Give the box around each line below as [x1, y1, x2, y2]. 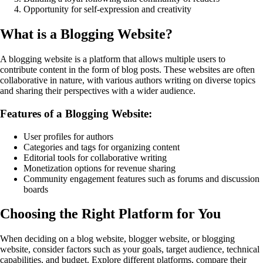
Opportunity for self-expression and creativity [23, 4, 191, 15]
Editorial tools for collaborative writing [23, 152, 167, 163]
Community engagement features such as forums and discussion [23, 173, 259, 184]
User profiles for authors [23, 131, 113, 141]
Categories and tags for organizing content [23, 141, 180, 152]
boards [23, 184, 48, 194]
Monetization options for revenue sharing [23, 163, 176, 173]
